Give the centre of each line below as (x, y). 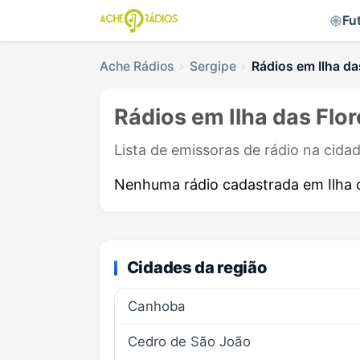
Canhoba (156, 306)
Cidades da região (197, 268)
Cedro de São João (189, 342)
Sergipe (213, 66)
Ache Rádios (137, 66)
